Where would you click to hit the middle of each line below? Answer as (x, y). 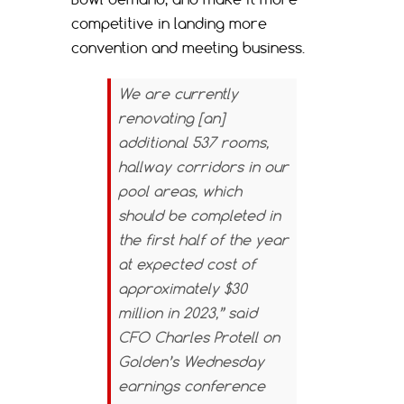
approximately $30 (183, 288)
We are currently (178, 93)
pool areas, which (180, 191)
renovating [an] (171, 118)
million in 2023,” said (188, 312)
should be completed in (199, 215)
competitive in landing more (169, 23)
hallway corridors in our (203, 166)
